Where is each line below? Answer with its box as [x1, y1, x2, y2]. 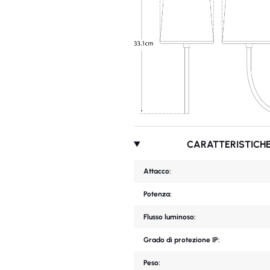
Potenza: [143, 189, 172, 198]
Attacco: [143, 166, 171, 175]
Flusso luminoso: [143, 212, 196, 221]
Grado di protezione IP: [143, 235, 220, 244]
